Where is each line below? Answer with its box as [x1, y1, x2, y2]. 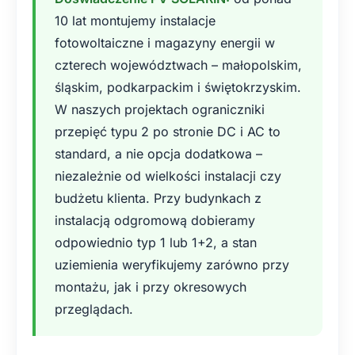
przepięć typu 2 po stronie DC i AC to [55, 124, 281, 139]
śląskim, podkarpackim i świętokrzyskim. [55, 79, 301, 95]
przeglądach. [55, 301, 133, 317]
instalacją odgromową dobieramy [55, 212, 255, 228]
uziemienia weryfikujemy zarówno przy [55, 257, 289, 273]
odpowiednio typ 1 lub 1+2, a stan [55, 235, 257, 250]
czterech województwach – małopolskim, [55, 57, 302, 73]
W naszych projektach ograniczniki [55, 101, 265, 117]
